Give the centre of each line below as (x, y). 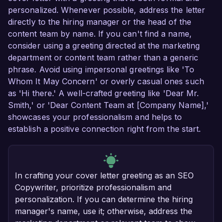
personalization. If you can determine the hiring (104, 199)
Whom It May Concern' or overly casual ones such (106, 82)
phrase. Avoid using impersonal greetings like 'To (101, 70)
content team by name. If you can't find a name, (100, 34)
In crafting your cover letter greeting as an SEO (104, 176)
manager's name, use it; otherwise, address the (104, 211)
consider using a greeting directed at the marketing (104, 46)
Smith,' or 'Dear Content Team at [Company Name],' (108, 105)
